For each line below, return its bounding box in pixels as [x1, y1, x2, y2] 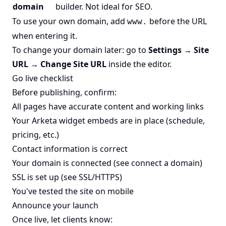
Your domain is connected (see [12, 157, 131, 169]
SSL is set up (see [12, 172, 79, 183]
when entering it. [12, 30, 77, 42]
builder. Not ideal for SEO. [55, 1, 152, 13]
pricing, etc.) [12, 129, 59, 141]
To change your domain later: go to [12, 44, 148, 56]
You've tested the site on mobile [12, 186, 134, 197]
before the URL [147, 16, 207, 27]
